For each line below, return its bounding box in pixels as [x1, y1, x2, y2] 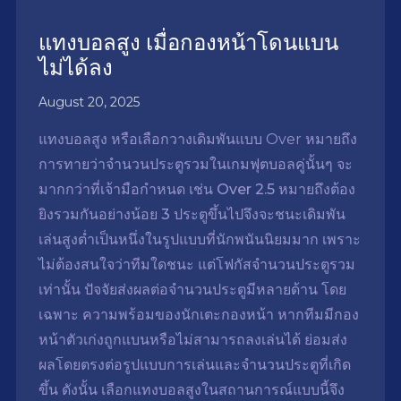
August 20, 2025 [38, 94, 140, 111]
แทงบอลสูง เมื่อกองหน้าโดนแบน [38, 24, 338, 57]
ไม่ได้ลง [38, 49, 113, 82]
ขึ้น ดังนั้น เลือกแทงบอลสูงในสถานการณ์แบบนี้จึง [38, 381, 345, 399]
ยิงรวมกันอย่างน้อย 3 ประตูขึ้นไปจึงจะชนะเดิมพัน [38, 206, 346, 224]
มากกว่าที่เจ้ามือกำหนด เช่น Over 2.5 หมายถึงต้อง [38, 181, 355, 199]
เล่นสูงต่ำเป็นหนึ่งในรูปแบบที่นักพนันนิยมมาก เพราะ [38, 231, 361, 249]
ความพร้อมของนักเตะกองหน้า [81, 306, 274, 324]
